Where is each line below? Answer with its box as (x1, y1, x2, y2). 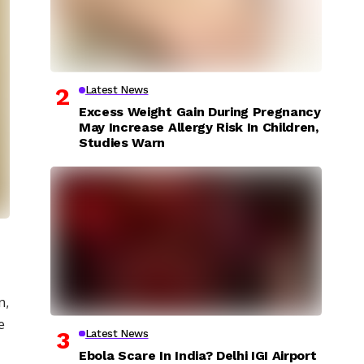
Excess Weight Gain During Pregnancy (79, 103, 321, 119)
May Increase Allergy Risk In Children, (79, 119, 318, 135)
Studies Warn (79, 134, 166, 150)
